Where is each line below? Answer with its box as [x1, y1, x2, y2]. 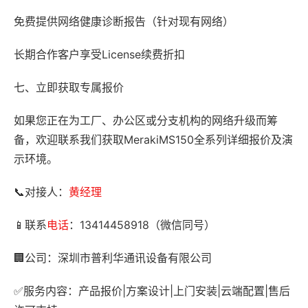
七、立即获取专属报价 [14, 80, 124, 94]
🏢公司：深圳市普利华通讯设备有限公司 [14, 251, 212, 265]
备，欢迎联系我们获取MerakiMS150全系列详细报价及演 [14, 133, 293, 146]
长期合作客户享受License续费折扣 [14, 47, 185, 61]
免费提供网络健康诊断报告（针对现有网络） [14, 14, 234, 28]
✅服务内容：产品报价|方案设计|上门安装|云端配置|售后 [14, 284, 290, 298]
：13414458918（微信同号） [69, 218, 215, 232]
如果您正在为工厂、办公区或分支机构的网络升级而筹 [14, 113, 278, 127]
